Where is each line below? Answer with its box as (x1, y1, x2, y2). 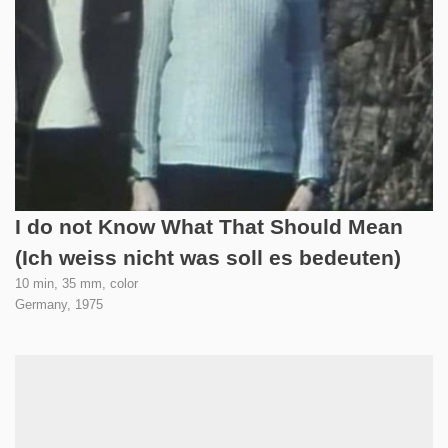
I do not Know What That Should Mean (15, 215, 403, 239)
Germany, (15, 297, 75, 313)
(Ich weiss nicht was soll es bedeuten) (15, 246, 401, 270)
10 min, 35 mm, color (15, 276, 138, 292)
